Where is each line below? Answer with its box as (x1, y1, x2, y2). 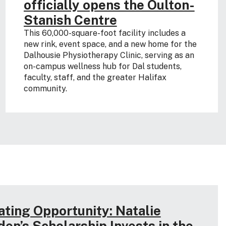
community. (23, 83, 67, 93)
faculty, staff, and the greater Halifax (23, 72, 166, 82)
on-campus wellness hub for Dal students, (23, 61, 182, 71)
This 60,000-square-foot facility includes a (23, 28, 186, 38)
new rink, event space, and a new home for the (23, 39, 197, 49)
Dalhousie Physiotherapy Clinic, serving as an (23, 50, 194, 60)
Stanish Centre (23, 12, 117, 28)
